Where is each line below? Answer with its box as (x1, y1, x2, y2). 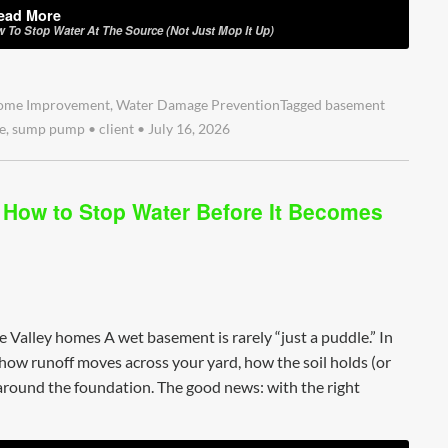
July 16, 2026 (145, 120, 230, 137)
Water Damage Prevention (116, 96, 280, 113)
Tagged (280, 96, 325, 113)
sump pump (12, 120, 85, 137)
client (96, 120, 137, 137)
